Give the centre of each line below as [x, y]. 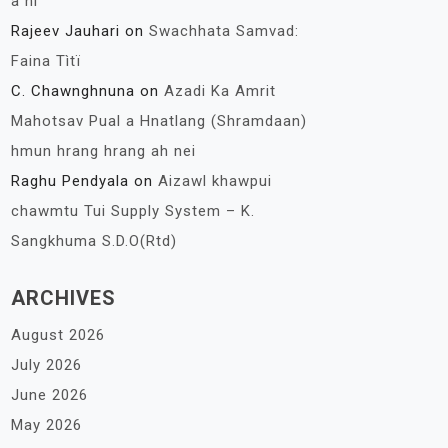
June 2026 [49, 395]
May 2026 [46, 425]
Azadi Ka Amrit [220, 91]
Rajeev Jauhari [65, 31]
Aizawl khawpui [215, 181]
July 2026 [46, 365]
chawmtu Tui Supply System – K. [133, 211]
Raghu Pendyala [70, 181]
